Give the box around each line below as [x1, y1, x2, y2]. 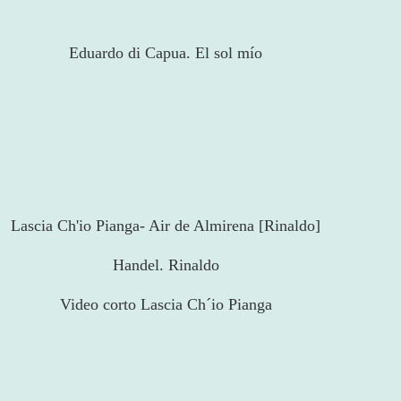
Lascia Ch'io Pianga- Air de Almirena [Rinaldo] [11, 217, 320, 235]
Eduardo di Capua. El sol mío [69, 44, 262, 63]
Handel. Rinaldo [112, 256, 219, 275]
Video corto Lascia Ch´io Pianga [59, 295, 272, 314]
